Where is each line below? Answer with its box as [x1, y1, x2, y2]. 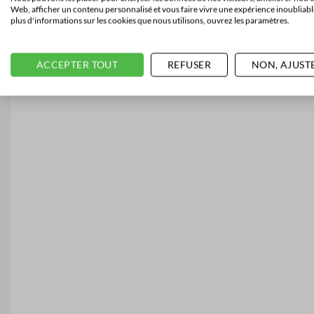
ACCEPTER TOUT [36, 58, 118, 71]
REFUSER [168, 58, 211, 71]
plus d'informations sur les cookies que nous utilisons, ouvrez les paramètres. [11, 15, 289, 25]
